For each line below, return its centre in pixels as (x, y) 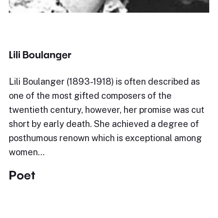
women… (27, 152)
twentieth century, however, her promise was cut (107, 110)
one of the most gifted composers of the (90, 96)
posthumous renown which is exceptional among (105, 138)
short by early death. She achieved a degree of (104, 124)
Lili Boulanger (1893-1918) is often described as (104, 82)
